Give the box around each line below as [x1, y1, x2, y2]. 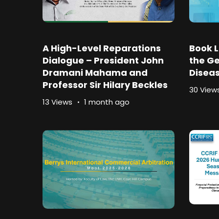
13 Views [43, 97, 72, 108]
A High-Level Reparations [43, 42, 161, 55]
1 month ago [84, 97, 130, 108]
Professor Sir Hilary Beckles [43, 79, 168, 91]
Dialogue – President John [43, 54, 164, 67]
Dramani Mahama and [43, 66, 148, 79]
